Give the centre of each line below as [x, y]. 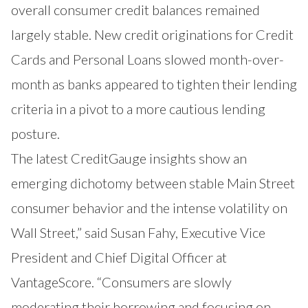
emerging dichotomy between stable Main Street [153, 183]
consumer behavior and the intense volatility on [149, 207]
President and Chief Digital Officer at [119, 257]
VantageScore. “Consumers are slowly [121, 282]
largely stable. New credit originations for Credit [152, 34]
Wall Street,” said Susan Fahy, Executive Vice [138, 232]
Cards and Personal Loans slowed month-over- [147, 59]
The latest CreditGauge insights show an [129, 158]
